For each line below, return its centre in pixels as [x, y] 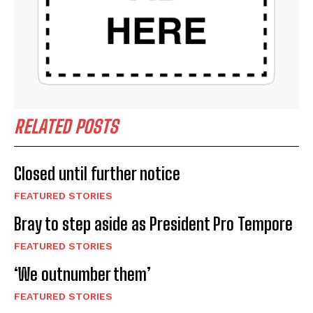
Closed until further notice [97, 173]
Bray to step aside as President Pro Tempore [153, 224]
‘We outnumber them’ [82, 274]
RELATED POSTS [66, 126]
